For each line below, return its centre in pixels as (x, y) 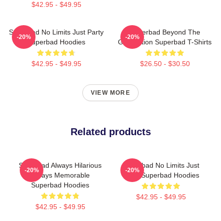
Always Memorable (60, 175)
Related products (110, 132)
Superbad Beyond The (165, 32)
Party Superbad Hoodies (161, 175)
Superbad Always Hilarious (60, 165)
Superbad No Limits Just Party (56, 32)
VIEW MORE (110, 93)
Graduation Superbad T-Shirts (165, 42)
